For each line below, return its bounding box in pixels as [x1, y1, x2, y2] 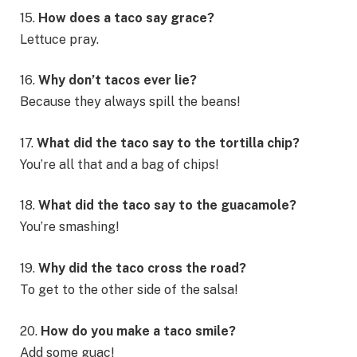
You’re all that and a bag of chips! [20, 156, 219, 172]
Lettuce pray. [20, 31, 99, 47]
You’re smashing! [20, 219, 120, 235]
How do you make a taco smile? [41, 323, 236, 339]
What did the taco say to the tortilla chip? [37, 135, 300, 151]
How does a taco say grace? [38, 10, 214, 25]
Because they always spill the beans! [20, 94, 241, 110]
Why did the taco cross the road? [35, 261, 246, 276]
